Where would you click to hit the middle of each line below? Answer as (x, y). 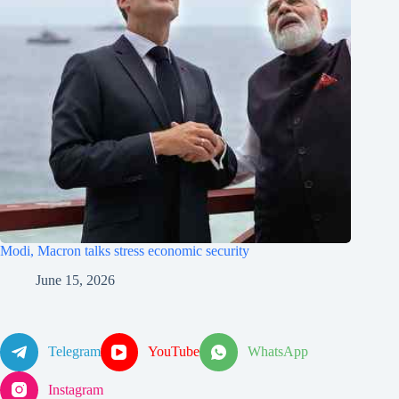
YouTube (174, 352)
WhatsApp (278, 352)
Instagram (75, 389)
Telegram (74, 352)
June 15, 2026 (75, 280)
